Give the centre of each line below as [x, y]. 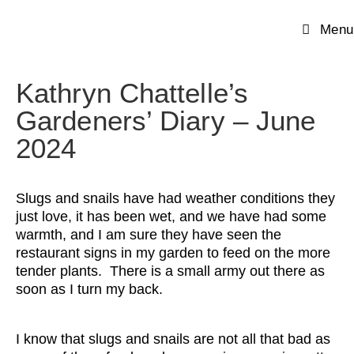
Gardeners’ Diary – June [166, 121]
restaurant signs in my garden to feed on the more [173, 253]
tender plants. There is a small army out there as [170, 271]
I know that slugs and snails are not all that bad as [173, 339]
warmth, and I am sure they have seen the [149, 235]
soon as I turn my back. [89, 289]
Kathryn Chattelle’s [132, 93]
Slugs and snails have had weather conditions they [175, 198]
